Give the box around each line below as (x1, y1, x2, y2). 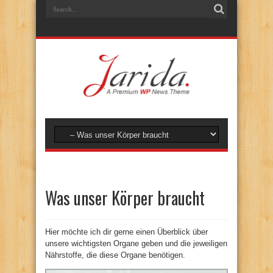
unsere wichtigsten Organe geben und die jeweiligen (45, 239, 227, 248)
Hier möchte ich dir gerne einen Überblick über (45, 227, 208, 236)
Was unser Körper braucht (45, 185, 205, 210)
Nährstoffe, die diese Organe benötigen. (45, 250, 185, 260)
